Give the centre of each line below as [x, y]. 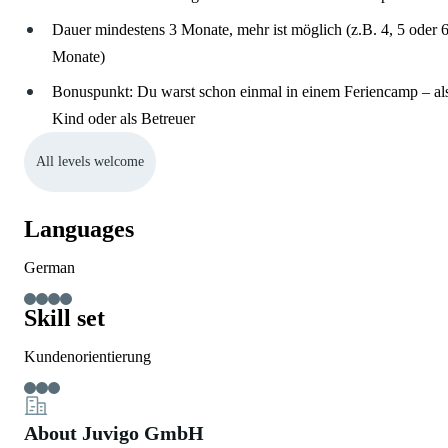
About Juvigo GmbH [114, 433]
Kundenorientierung [87, 356]
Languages [79, 229]
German [49, 267]
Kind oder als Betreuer [123, 118]
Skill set [64, 318]
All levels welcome [90, 161]
